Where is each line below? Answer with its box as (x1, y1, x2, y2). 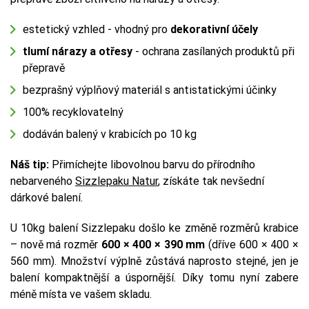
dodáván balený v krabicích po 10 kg (23, 127, 197, 141)
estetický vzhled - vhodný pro (23, 22, 168, 36)
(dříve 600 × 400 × (205, 237, 299, 251)
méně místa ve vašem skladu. (10, 287, 152, 301)
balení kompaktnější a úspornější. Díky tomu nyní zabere (10, 270, 299, 284)
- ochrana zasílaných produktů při (132, 44, 295, 58)
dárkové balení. (10, 190, 83, 204)
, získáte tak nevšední (158, 174, 264, 188)
